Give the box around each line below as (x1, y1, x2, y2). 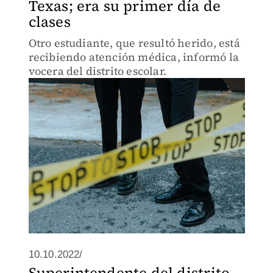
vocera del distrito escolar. (28, 63, 167, 79)
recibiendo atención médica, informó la (28, 49, 239, 65)
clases (28, 12, 71, 32)
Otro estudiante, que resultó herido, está (28, 35, 240, 51)
